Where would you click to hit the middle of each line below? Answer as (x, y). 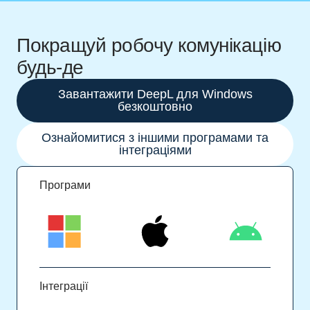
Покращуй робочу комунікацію (149, 45)
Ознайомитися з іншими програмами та (155, 138)
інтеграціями (155, 150)
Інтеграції (64, 286)
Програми (65, 185)
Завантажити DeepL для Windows (155, 94)
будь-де (50, 67)
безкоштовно (155, 107)
